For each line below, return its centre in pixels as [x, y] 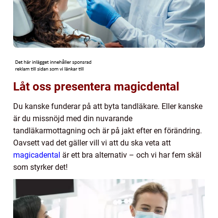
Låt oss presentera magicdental [96, 86]
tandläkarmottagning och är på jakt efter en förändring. [108, 130]
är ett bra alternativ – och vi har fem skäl [131, 155]
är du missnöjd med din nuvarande [73, 118]
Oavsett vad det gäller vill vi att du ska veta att [92, 143]
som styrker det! [40, 167]
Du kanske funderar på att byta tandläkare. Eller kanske [108, 106]
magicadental [37, 155]
